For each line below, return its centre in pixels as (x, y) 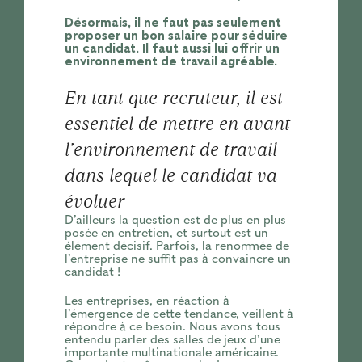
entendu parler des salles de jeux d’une (172, 340)
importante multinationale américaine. (171, 353)
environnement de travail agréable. (170, 62)
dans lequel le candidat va (170, 175)
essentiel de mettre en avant (177, 123)
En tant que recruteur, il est (173, 97)
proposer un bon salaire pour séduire (176, 36)
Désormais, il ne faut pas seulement (173, 23)
